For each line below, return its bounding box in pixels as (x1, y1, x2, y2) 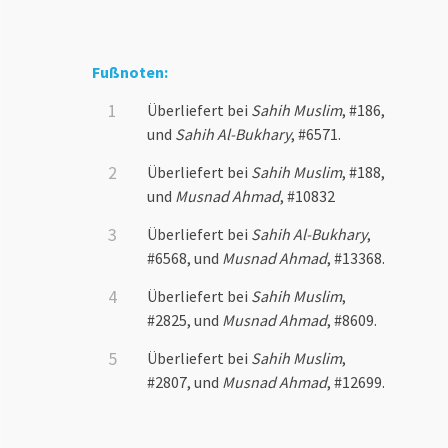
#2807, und (147, 372, 223, 393)
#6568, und (147, 248, 223, 269)
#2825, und (147, 310, 223, 331)
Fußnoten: (92, 62, 169, 83)
